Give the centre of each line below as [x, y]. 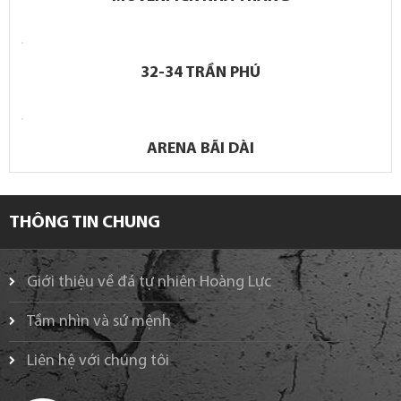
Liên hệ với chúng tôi [98, 361]
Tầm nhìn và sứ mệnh [99, 321]
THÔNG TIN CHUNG [85, 222]
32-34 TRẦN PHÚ [200, 73]
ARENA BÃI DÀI [200, 149]
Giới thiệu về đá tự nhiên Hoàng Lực [149, 282]
